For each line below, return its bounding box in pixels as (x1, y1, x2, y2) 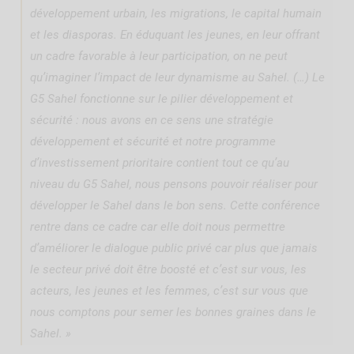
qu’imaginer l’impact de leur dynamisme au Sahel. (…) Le (30, 70, 325, 85)
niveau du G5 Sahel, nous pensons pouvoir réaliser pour (30, 177, 318, 192)
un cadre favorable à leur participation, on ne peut (30, 49, 288, 64)
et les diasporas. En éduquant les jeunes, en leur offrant (30, 28, 320, 43)
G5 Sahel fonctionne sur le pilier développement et (30, 92, 293, 107)
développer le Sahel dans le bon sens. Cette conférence (30, 198, 320, 213)
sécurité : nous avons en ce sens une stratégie (30, 113, 273, 128)
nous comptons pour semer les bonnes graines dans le (30, 305, 316, 320)
